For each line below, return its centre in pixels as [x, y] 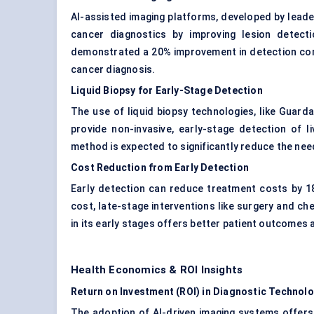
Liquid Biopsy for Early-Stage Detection [167, 91]
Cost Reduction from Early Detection [160, 168]
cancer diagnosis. [113, 70]
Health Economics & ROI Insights [157, 270]
